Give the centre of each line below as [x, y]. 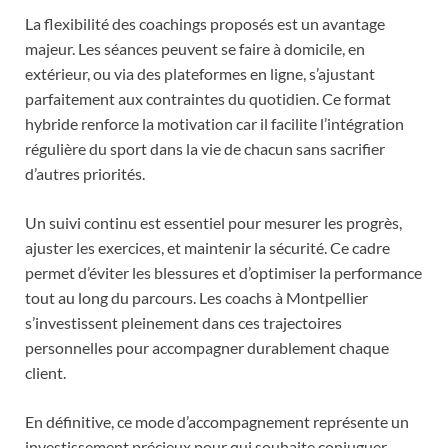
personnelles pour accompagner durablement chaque [207, 347]
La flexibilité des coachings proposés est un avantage [205, 23]
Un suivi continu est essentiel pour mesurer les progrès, [213, 222]
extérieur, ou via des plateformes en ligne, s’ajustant [200, 73]
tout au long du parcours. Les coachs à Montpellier [196, 297]
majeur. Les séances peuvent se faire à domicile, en [195, 48]
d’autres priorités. [85, 173]
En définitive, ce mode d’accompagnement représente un [217, 421]
